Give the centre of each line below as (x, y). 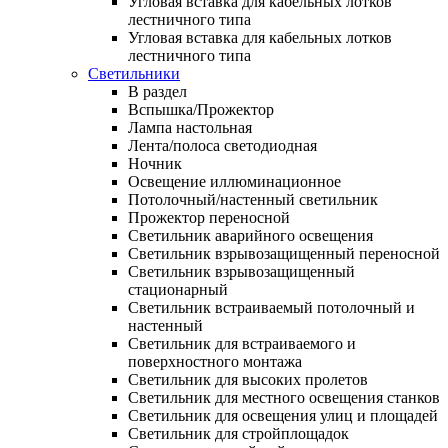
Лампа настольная (190, 127)
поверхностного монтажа (215, 361)
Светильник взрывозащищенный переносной (284, 253)
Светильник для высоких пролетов (248, 379)
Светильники (134, 73)
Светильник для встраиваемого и (242, 343)
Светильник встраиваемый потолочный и (271, 307)
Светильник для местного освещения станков (284, 397)
